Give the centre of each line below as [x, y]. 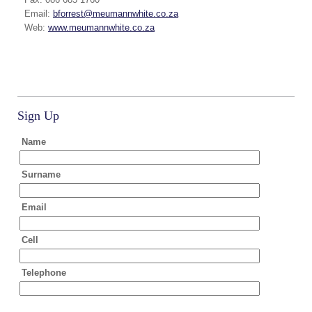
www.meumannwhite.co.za [101, 28]
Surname [41, 175]
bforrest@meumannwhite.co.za [116, 14]
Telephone [44, 273]
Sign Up [38, 116]
